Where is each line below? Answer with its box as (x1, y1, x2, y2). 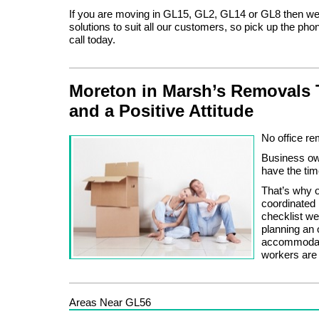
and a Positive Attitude (69, 100, 253, 120)
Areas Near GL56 (69, 296, 151, 308)
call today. (69, 33, 115, 46)
